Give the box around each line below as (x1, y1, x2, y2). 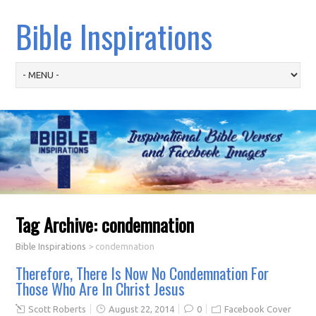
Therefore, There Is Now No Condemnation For (16, 262, 269, 285)
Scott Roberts (28, 304, 87, 315)
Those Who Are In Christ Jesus (16, 277, 186, 300)
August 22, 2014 (109, 304, 175, 315)
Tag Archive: (16, 211, 102, 239)
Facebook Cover (224, 304, 292, 315)
